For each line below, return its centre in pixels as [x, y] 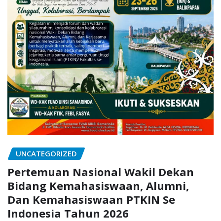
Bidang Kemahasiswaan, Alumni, [98, 185]
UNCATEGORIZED [46, 153]
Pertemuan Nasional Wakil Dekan [101, 171]
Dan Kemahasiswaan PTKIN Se [91, 199]
